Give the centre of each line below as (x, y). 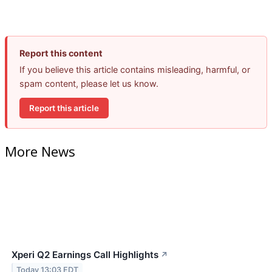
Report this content (61, 53)
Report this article (64, 108)
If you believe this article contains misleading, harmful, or (135, 70)
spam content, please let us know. (89, 84)
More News (40, 151)
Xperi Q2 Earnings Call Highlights (85, 254)
